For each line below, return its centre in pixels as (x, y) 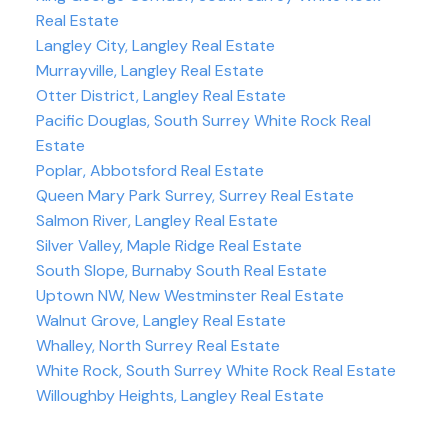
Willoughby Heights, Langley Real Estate (179, 396)
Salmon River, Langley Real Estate (156, 221)
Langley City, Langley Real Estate (155, 46)
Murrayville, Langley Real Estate (149, 71)
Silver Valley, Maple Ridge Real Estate (168, 246)
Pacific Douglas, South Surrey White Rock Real (203, 121)
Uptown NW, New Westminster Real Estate (189, 296)
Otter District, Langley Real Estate (160, 96)
